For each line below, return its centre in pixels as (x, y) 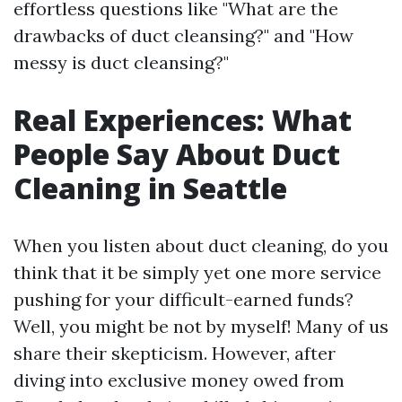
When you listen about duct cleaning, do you (201, 245)
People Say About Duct (177, 154)
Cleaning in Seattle (150, 188)
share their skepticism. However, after (175, 353)
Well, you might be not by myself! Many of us (201, 326)
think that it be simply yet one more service (197, 272)
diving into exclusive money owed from (179, 380)
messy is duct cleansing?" (121, 62)
